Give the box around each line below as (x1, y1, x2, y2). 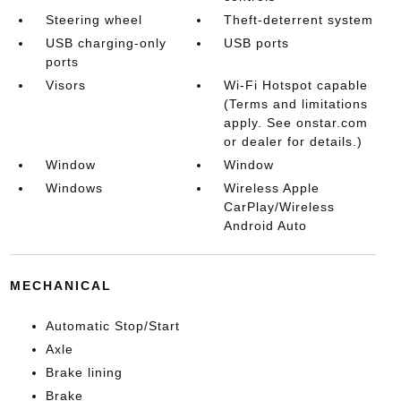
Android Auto (224, 218, 308, 233)
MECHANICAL (9, 277, 112, 293)
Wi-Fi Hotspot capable (224, 77, 369, 92)
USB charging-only (45, 35, 166, 50)
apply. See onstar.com (224, 115, 369, 130)
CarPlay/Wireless (224, 199, 336, 214)
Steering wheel (45, 12, 142, 27)
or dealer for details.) (224, 133, 363, 149)
